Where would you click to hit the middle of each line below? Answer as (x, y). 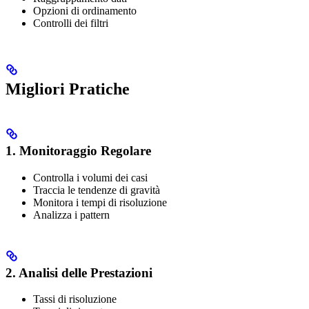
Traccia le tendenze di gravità (97, 190)
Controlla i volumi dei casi (90, 178)
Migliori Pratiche (68, 89)
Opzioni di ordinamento (85, 10)
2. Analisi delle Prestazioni (79, 272)
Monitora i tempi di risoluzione (100, 203)
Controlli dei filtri (71, 23)
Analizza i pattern (71, 215)
